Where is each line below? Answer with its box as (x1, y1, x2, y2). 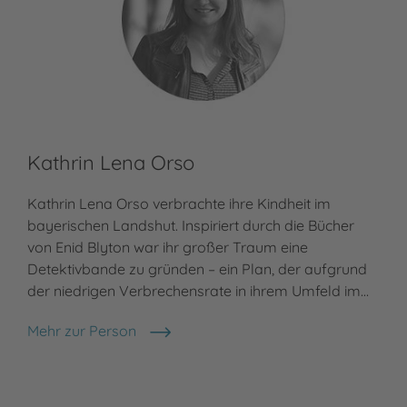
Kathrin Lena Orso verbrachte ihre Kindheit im (27, 194, 331, 213)
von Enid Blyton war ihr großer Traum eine (27, 238, 308, 257)
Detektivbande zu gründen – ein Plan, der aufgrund (27, 260, 367, 279)
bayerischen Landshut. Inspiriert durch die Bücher (27, 216, 354, 235)
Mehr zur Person (27, 322, 136, 341)
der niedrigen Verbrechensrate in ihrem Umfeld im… (27, 282, 369, 301)
